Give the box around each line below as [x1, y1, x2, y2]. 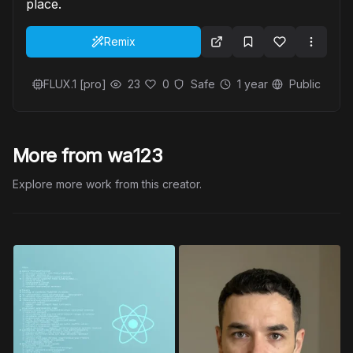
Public [288, 77, 321, 91]
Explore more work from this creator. [13, 177, 202, 191]
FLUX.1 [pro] [43, 77, 106, 91]
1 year [236, 77, 268, 91]
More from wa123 [13, 144, 162, 167]
